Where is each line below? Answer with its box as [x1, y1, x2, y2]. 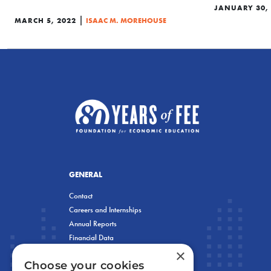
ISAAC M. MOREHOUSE [86, 16, 166, 25]
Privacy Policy [69, 246, 111, 256]
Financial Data [69, 232, 114, 242]
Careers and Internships [69, 204, 142, 214]
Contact [69, 191, 93, 200]
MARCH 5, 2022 [15, 16, 76, 25]
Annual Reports [69, 218, 117, 228]
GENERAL [69, 169, 102, 179]
